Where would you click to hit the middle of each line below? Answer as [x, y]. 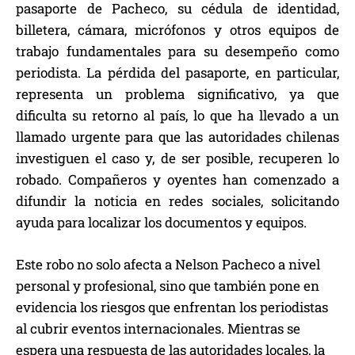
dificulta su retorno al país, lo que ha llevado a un [177, 116]
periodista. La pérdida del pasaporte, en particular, [177, 73]
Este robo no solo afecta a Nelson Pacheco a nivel [168, 265]
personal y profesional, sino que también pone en [168, 286]
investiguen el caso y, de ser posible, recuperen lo [177, 158]
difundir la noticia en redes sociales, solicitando [177, 201]
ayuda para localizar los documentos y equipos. [161, 223]
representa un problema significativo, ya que [177, 94]
